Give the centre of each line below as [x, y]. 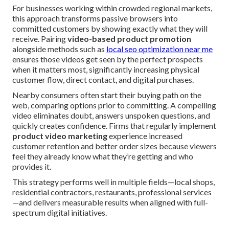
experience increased [145, 136]
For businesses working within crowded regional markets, [112, 8]
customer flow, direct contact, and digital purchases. [103, 80]
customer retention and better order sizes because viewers [114, 146]
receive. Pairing [40, 39]
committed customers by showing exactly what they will [110, 29]
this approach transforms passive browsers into [95, 18]
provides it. [32, 167]
